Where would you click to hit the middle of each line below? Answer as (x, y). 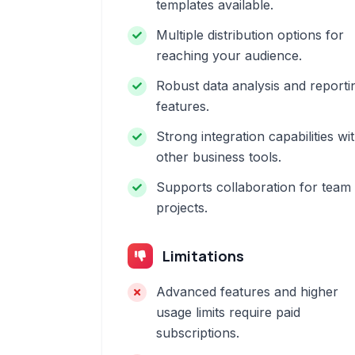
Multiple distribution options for (250, 35)
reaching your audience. (229, 55)
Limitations (203, 256)
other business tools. (219, 157)
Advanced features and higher (247, 292)
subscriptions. (198, 333)
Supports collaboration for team (254, 187)
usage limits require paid (228, 312)
